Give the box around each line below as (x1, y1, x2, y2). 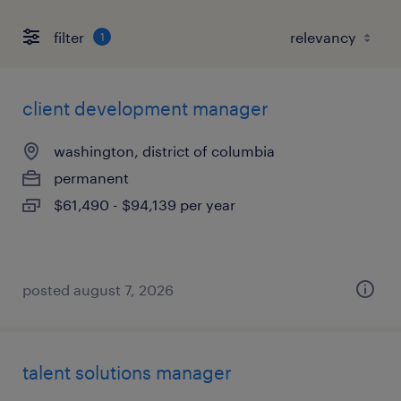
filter (54, 28, 84, 46)
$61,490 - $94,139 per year (54, 196, 235, 213)
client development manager (22, 98, 269, 119)
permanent (54, 169, 129, 186)
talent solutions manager (22, 362, 232, 383)
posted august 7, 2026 (22, 281, 174, 298)
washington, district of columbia (54, 142, 275, 159)
